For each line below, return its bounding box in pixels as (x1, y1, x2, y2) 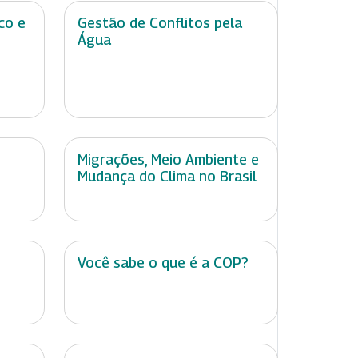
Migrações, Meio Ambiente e (78, 151, 259, 169)
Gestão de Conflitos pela (78, 14, 242, 32)
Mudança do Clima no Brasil (78, 168, 257, 185)
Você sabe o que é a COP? (78, 254, 248, 272)
